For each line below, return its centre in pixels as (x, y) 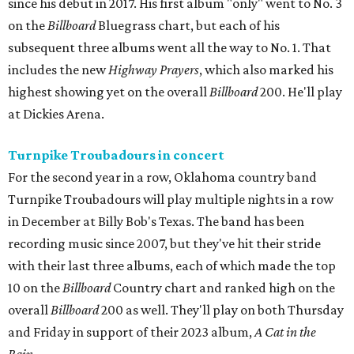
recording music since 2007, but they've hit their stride (164, 244)
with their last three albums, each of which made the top (172, 266)
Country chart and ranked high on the (223, 288)
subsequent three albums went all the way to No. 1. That (169, 48)
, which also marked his (266, 70)
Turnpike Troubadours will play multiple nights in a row (171, 200)
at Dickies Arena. (56, 114)
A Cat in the (285, 332)
